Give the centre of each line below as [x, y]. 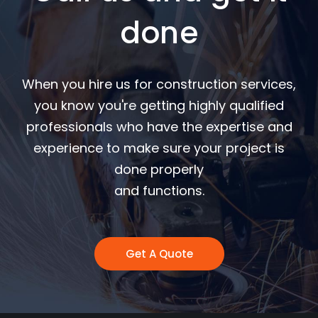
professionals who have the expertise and [159, 127]
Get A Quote [159, 254]
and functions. [159, 191]
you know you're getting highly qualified [159, 106]
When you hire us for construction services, [159, 84]
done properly [159, 170]
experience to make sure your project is [159, 148]
